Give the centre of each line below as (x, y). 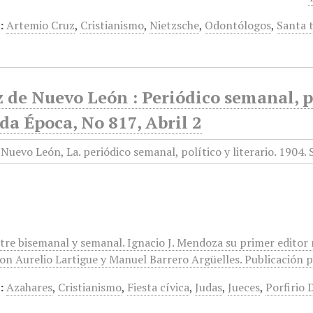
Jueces (244, 287)
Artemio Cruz (41, 25)
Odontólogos (238, 25)
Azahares (30, 287)
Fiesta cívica (159, 287)
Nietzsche (175, 25)
